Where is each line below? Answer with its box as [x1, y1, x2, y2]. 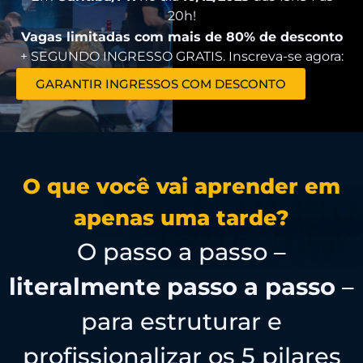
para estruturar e [81, 307, 282, 336]
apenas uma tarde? [74, 205, 289, 232]
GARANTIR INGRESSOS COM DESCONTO [36, 76, 286, 92]
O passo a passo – [77, 237, 286, 267]
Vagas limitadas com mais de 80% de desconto [20, 29, 343, 45]
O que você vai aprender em [23, 173, 340, 200]
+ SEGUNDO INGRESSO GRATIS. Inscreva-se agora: [19, 49, 344, 65]
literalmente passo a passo [9, 272, 335, 301]
